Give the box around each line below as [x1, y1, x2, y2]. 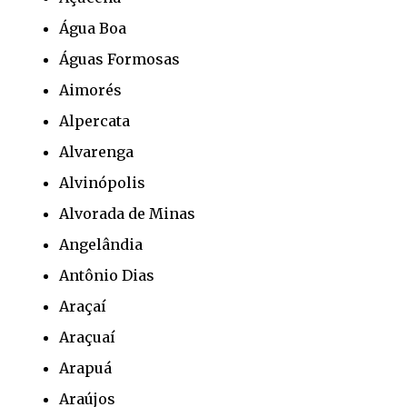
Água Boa [59, 18, 126, 37]
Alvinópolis [59, 173, 145, 192]
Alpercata [59, 111, 130, 130]
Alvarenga [59, 142, 134, 161]
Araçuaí [59, 327, 115, 346]
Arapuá [59, 358, 112, 377]
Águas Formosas [59, 49, 180, 68]
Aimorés [59, 80, 122, 99]
